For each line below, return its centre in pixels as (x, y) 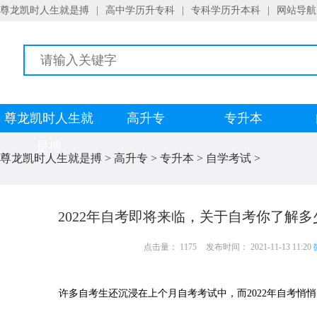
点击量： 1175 (170, 247)
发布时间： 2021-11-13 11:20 (259, 247)
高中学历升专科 (140, 10)
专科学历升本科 (226, 10)
